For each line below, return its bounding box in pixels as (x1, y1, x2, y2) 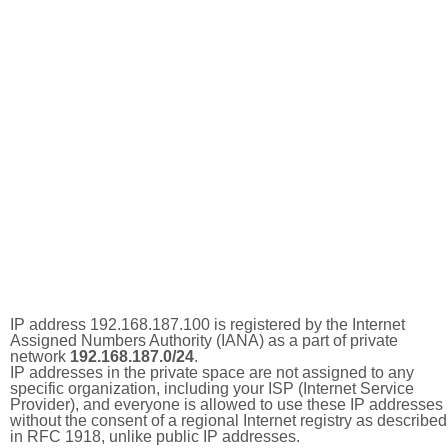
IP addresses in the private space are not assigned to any (10, 364, 414, 381)
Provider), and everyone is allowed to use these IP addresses (10, 396, 443, 413)
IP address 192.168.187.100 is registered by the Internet (10, 316, 405, 333)
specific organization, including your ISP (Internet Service (10, 380, 414, 397)
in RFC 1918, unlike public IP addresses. (10, 428, 300, 445)
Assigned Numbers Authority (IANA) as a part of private (10, 332, 398, 349)
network (10, 348, 70, 365)
